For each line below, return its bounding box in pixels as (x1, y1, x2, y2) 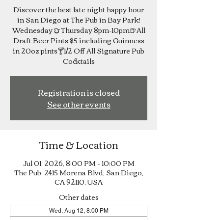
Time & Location (39, 135, 118, 153)
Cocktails (62, 55, 95, 67)
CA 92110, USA (55, 175, 103, 188)
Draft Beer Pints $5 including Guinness (13, 34, 144, 47)
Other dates (58, 191, 99, 203)
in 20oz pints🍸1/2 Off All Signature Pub (13, 44, 144, 57)
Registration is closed (37, 85, 120, 100)
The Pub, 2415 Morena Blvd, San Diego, (14, 166, 143, 179)
